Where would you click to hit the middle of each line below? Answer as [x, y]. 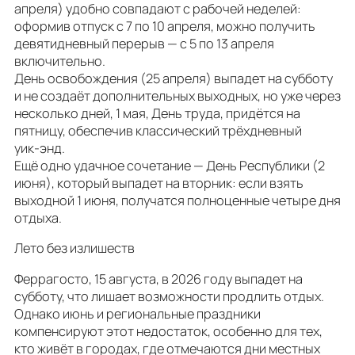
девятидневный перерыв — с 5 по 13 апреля [144, 44]
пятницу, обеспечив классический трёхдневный [158, 131]
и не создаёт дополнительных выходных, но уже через [177, 96]
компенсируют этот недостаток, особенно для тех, [168, 331]
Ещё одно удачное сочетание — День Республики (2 [170, 166]
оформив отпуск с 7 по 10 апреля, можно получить [165, 27]
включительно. [60, 61]
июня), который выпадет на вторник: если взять [159, 183]
